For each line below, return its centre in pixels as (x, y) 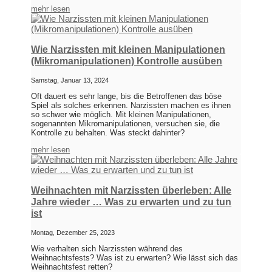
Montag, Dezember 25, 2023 (73, 233)
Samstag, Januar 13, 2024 (70, 80)
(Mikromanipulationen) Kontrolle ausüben (127, 61)
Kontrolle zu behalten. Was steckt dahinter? (108, 133)
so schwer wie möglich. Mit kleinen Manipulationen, (121, 115)
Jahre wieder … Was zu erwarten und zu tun (131, 202)
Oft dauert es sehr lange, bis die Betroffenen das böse (127, 97)
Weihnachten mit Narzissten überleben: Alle (131, 191)
